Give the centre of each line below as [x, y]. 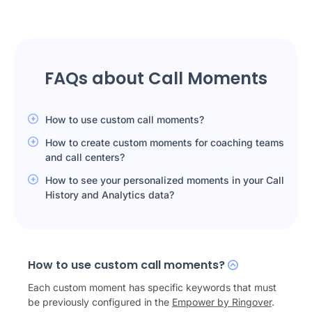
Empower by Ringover [222, 302]
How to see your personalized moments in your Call [165, 180]
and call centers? [85, 157]
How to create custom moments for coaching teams [165, 142]
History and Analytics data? [110, 195]
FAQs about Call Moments [156, 78]
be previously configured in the [100, 302]
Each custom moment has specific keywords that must [152, 287]
